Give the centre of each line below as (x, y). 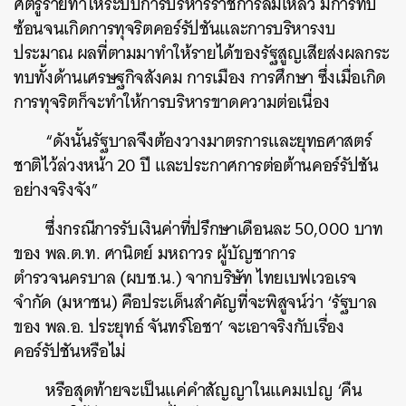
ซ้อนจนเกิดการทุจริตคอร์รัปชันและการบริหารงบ (175, 29)
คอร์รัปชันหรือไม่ (70, 351)
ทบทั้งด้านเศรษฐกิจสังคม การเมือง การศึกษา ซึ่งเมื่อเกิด (200, 77)
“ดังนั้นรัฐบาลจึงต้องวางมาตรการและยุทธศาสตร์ (209, 141)
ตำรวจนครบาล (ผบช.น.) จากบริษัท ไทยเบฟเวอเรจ (185, 278)
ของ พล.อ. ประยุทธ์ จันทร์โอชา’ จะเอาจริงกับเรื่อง (179, 327)
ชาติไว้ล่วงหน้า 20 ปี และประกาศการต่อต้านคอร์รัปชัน (196, 165)
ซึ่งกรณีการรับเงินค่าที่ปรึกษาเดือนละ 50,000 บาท (214, 229)
